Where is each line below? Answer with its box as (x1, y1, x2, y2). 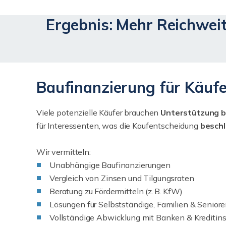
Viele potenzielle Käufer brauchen (36, 107, 159, 118)
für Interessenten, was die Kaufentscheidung (36, 121, 198, 131)
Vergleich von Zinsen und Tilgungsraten (49, 173, 194, 183)
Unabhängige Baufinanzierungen (49, 160, 171, 170)
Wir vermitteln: (36, 147, 91, 157)
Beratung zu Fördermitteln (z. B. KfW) (49, 186, 183, 196)
